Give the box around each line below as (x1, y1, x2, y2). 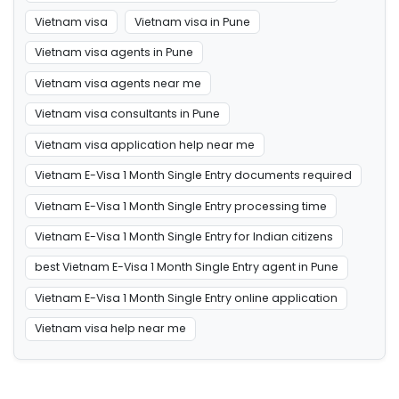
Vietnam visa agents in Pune (34, 45, 193, 61)
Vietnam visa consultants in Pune (34, 106, 220, 122)
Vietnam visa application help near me (34, 136, 255, 152)
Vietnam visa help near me (34, 321, 186, 337)
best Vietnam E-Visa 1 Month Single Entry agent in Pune (34, 259, 338, 275)
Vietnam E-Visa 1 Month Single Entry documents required (34, 167, 352, 183)
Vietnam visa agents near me (34, 75, 201, 91)
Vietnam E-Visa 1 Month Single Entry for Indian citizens (34, 228, 333, 244)
